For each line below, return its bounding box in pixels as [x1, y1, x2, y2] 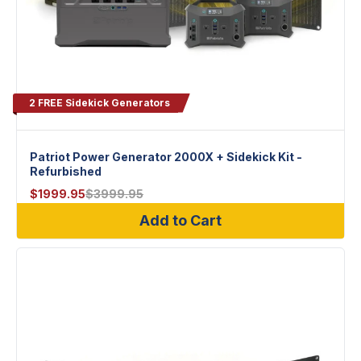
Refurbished [30, 164, 102, 179]
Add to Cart [139, 212, 222, 230]
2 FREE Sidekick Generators [29, 97, 170, 110]
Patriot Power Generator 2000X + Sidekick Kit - [30, 150, 302, 164]
